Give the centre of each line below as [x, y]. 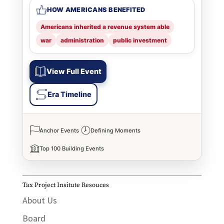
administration [82, 40]
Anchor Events [59, 130]
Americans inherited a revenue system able [105, 26]
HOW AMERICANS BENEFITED [96, 10]
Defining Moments [115, 130]
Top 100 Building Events [71, 149]
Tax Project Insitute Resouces [65, 185]
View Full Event [74, 71]
